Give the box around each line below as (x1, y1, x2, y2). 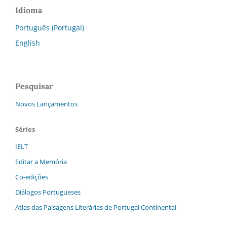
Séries (15, 125, 35, 134)
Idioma (15, 5, 42, 16)
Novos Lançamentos (15, 99, 78, 109)
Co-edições (15, 172, 48, 182)
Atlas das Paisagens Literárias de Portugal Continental (15, 203, 176, 212)
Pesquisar (15, 81, 53, 92)
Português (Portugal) (15, 23, 84, 33)
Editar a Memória (15, 157, 67, 167)
